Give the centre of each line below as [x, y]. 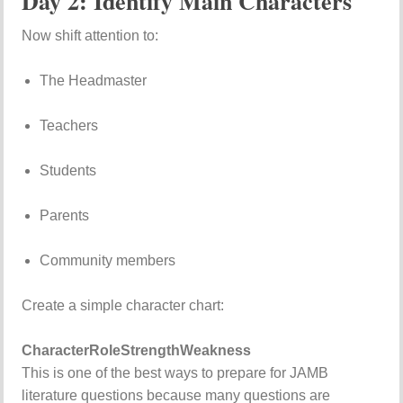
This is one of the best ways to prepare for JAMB [175, 373]
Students [68, 170]
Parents [65, 215]
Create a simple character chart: [123, 305]
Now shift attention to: [90, 36]
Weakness [216, 350]
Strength [151, 350]
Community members [108, 260]
